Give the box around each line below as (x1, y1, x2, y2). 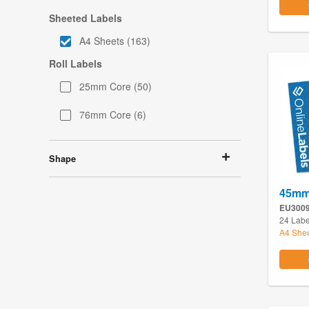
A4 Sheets (79, 34, 124, 48)
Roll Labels (49, 57, 102, 71)
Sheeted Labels (49, 11, 122, 26)
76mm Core (79, 108, 134, 122)
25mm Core (79, 79, 134, 94)
